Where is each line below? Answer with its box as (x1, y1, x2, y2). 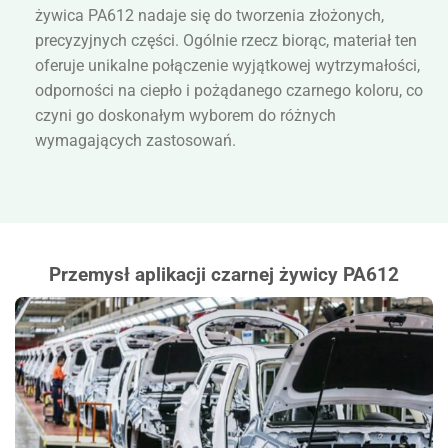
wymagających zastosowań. (35, 130, 236, 150)
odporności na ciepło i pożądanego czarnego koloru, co (35, 80, 423, 100)
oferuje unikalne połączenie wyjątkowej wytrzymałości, (35, 55, 420, 75)
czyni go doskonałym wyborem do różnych (35, 105, 336, 125)
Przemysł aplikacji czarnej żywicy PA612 (49, 263, 399, 287)
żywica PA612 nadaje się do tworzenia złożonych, (35, 5, 384, 25)
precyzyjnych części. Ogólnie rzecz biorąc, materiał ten (35, 30, 417, 50)
